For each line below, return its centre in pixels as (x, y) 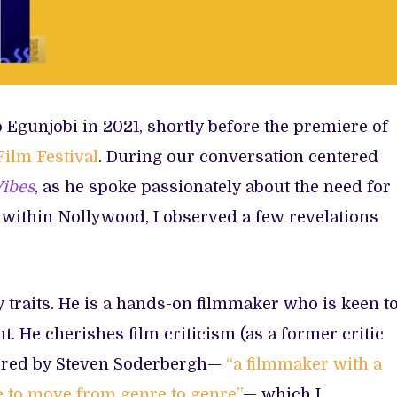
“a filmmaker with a (302, 364)
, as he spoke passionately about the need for (213, 187)
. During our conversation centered (238, 156)
